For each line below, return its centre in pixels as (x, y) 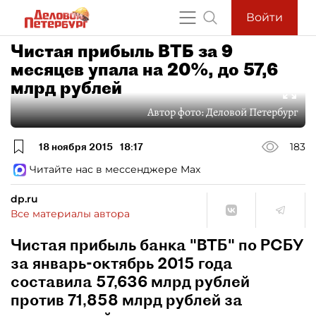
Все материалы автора (70, 214)
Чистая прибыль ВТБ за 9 (122, 51)
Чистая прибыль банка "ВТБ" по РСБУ (157, 245)
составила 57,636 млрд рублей (130, 281)
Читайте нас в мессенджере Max (115, 169)
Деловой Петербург (252, 112)
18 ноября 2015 (76, 146)
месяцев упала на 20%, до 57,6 (144, 69)
